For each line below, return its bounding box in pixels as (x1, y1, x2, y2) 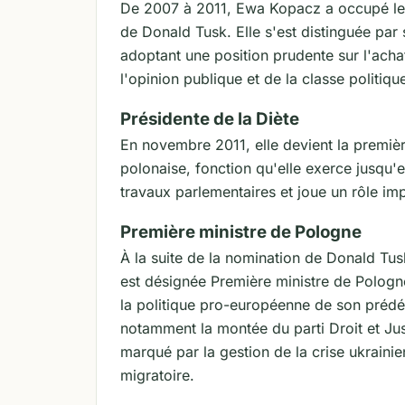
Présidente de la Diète (120, 108, 299, 129)
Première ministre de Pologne (120, 221, 362, 242)
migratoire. (120, 366, 194, 384)
